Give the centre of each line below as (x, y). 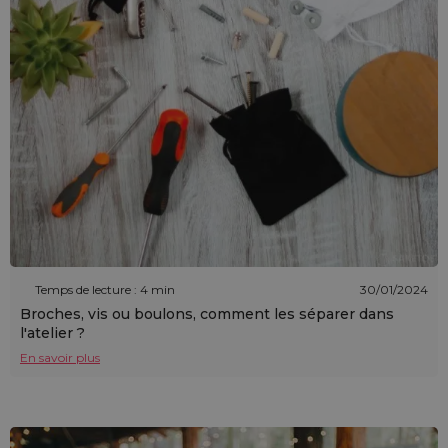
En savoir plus (60, 358)
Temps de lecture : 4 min (105, 289)
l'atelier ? (52, 333)
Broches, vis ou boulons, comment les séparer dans (207, 314)
